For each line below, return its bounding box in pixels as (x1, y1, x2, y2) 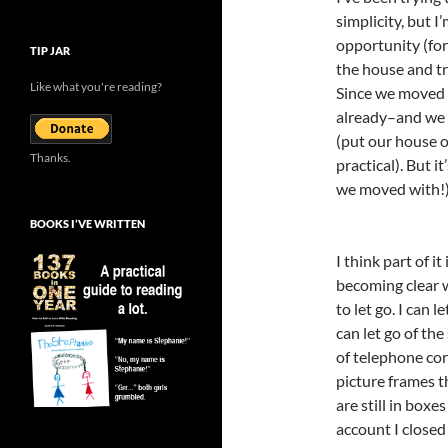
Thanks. (30, 150, 71, 165)
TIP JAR (30, 44, 70, 57)
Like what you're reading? (30, 79, 162, 94)
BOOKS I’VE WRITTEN (30, 217, 145, 230)
